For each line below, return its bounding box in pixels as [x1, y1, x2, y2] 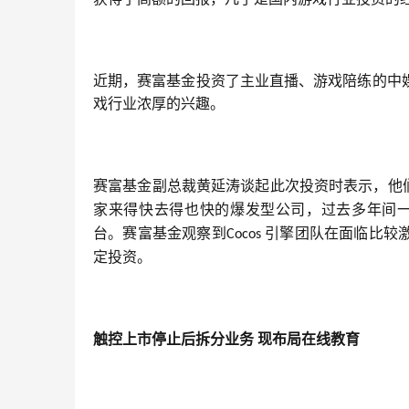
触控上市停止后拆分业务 [93, 331, 254, 348]
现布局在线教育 [257, 331, 360, 348]
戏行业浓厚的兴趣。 [93, 96, 225, 112]
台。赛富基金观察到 [93, 225, 226, 242]
